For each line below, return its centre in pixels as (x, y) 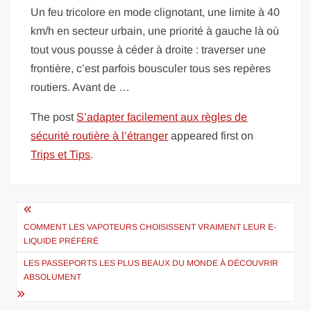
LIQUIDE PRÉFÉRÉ (61, 241)
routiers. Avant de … (81, 87)
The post (54, 117)
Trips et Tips (61, 154)
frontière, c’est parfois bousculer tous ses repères (151, 68)
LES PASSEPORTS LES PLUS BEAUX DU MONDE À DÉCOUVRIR (151, 263)
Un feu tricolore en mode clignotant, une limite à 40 (155, 12)
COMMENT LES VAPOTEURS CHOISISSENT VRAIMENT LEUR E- (150, 227)
